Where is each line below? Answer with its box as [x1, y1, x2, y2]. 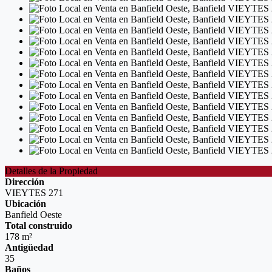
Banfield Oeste [5, 209, 62, 220]
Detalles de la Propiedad [5, 166, 98, 176]
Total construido [5, 220, 72, 231]
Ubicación [5, 199, 46, 209]
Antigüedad [5, 242, 53, 253]
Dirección [5, 177, 44, 187]
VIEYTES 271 [5, 188, 63, 198]
